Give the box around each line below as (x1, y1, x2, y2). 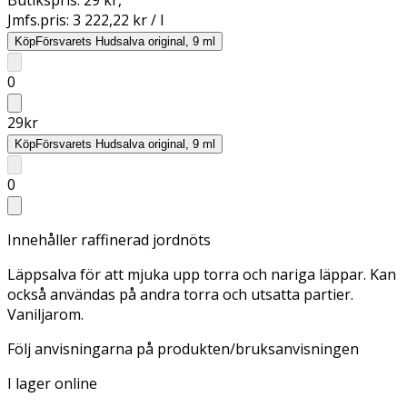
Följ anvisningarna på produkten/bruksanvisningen (7, 338, 359, 359)
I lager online (7, 372, 97, 393)
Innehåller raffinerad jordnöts (7, 229, 211, 250)
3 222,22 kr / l (73, 9, 164, 30)
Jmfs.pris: (7, 9, 73, 30)
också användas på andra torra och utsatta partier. (7, 283, 353, 304)
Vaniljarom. (7, 303, 84, 324)
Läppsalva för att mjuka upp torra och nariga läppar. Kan (7, 263, 396, 284)
